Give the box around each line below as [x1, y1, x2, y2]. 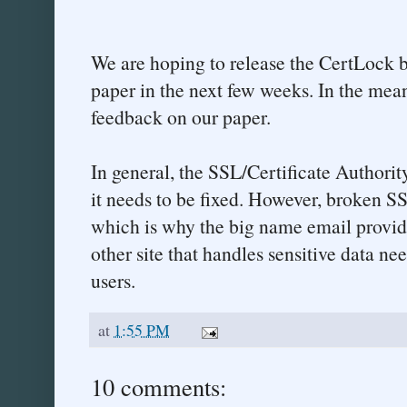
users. [91, 267, 135, 294]
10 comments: [91, 371, 226, 403]
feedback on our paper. [91, 104, 271, 131]
